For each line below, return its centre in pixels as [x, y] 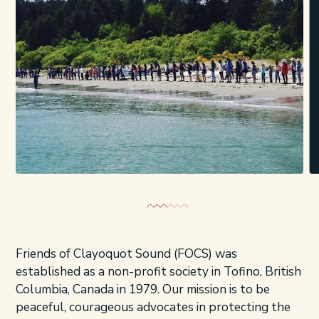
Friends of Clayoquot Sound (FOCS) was [126, 254]
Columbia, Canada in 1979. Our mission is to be [142, 290]
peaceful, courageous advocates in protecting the [153, 308]
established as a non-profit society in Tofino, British [158, 272]
